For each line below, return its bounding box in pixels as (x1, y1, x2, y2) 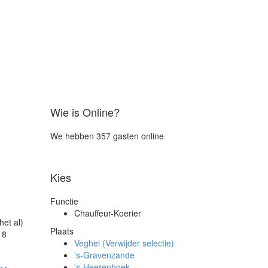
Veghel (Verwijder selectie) (74, 237, 174, 249)
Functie (50, 195, 78, 207)
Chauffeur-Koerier (74, 207, 141, 219)
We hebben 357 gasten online (50, 130, 164, 142)
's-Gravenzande (74, 249, 135, 261)
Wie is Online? (50, 104, 120, 120)
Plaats (50, 225, 74, 237)
